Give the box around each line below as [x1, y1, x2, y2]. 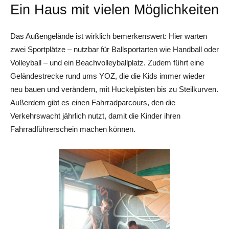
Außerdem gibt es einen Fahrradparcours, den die [10, 98, 175, 107]
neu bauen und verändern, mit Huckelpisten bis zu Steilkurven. [10, 85, 218, 94]
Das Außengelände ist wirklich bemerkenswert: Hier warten [10, 32, 207, 40]
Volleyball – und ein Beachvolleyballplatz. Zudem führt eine [10, 58, 204, 67]
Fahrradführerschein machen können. [10, 125, 135, 133]
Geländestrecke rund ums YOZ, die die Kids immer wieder [10, 72, 205, 80]
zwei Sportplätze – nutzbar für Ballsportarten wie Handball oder [10, 45, 219, 54]
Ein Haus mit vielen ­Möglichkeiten [10, 2, 219, 17]
